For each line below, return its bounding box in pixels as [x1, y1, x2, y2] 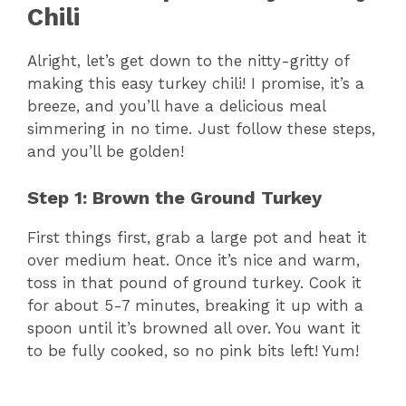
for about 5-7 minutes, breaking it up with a [27, 295, 363, 314]
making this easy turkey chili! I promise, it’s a [27, 74, 364, 93]
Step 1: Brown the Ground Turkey [27, 186, 322, 208]
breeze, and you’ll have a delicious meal [27, 97, 325, 116]
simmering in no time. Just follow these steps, [27, 120, 375, 139]
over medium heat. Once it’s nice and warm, [27, 250, 360, 269]
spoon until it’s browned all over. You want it [27, 318, 361, 337]
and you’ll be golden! [27, 142, 184, 161]
